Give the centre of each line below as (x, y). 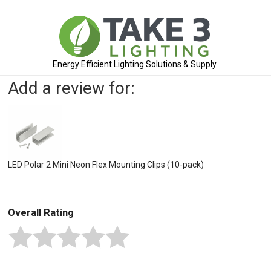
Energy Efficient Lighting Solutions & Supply (135, 64)
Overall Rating (41, 212)
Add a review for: (71, 88)
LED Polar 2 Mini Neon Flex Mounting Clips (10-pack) (106, 165)
